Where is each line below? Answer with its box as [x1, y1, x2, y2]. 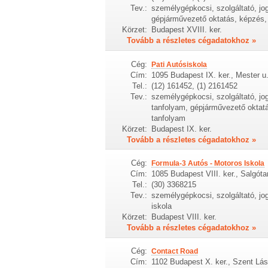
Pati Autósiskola [151, 60, 207, 69]
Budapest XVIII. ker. [151, 25, 222, 35]
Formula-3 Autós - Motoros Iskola [151, 159, 264, 167]
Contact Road [151, 247, 198, 256]
